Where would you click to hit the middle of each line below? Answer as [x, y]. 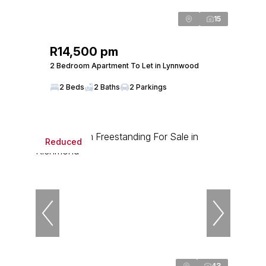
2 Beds [72, 87]
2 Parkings [148, 87]
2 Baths [107, 87]
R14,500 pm [84, 52]
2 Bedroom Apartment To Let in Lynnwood [124, 66]
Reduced [64, 141]
